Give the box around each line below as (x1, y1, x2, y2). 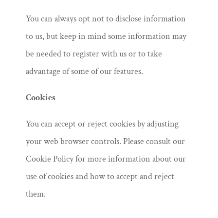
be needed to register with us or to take (25, 48, 162, 59)
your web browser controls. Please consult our (25, 136, 185, 147)
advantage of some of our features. (25, 66, 143, 77)
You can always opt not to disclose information (25, 13, 186, 24)
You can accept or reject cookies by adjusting (25, 118, 179, 129)
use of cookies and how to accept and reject (25, 171, 174, 182)
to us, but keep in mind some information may (25, 31, 186, 42)
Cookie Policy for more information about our (25, 153, 186, 164)
